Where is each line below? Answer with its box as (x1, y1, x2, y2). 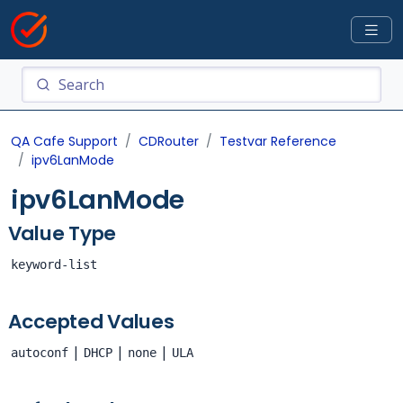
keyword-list (11, 257, 97, 272)
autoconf (11, 345, 68, 360)
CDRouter (139, 132, 199, 150)
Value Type (7, 219, 117, 247)
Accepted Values (7, 308, 175, 336)
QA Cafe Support (11, 132, 118, 150)
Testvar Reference (219, 132, 336, 150)
